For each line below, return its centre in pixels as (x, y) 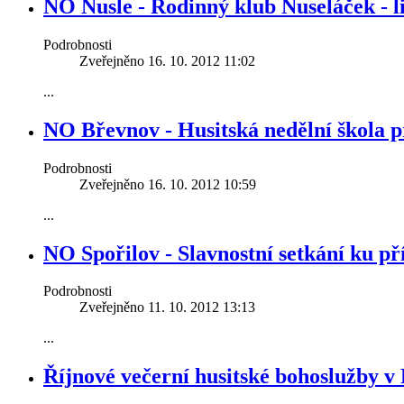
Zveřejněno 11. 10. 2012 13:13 (167, 308)
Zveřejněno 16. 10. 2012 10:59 (168, 184)
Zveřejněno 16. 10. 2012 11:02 (167, 60)
